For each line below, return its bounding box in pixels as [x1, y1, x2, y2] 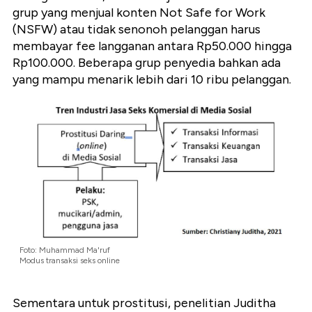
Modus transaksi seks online [19, 256, 120, 266]
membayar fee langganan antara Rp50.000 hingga [13, 38, 292, 54]
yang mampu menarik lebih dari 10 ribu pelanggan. [13, 71, 291, 87]
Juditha [233, 295, 276, 311]
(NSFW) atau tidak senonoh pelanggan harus [13, 21, 260, 37]
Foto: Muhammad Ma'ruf [19, 245, 110, 256]
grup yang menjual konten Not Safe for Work [13, 4, 265, 20]
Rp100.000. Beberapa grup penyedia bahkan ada [13, 54, 281, 70]
